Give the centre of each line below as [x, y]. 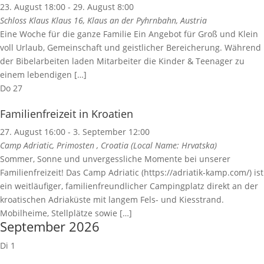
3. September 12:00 [111, 132]
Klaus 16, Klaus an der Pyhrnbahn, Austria [129, 21]
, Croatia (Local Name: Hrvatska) [157, 146]
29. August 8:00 [103, 7]
